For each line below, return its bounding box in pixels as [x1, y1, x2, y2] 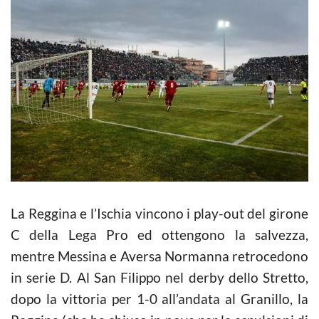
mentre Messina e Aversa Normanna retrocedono [11, 247, 308, 264]
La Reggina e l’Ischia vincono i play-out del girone [11, 204, 308, 221]
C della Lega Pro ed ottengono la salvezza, [11, 226, 308, 243]
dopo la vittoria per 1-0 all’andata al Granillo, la [11, 290, 308, 307]
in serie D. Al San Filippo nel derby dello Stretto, [11, 268, 308, 286]
